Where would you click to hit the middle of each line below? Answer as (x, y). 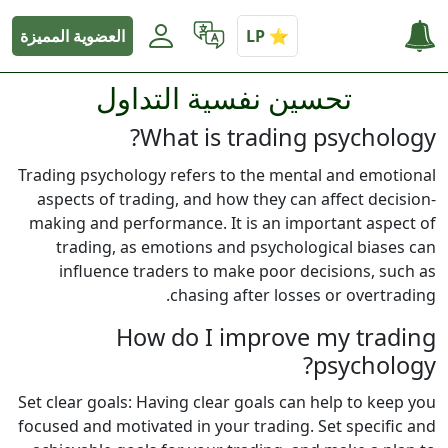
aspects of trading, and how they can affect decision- (236, 198)
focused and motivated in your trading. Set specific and (227, 426)
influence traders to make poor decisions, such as (247, 270)
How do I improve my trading (276, 336)
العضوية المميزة (72, 36)
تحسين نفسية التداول (224, 97)
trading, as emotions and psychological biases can (246, 246)
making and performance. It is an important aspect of (232, 222)
